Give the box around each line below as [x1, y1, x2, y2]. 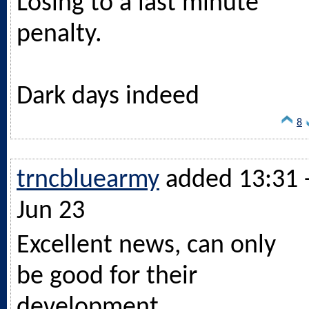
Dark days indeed [17, 83, 199, 110]
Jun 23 [17, 198, 85, 224]
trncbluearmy [17, 167, 159, 193]
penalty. [17, 21, 102, 48]
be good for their [17, 263, 197, 290]
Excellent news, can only [17, 232, 276, 259]
